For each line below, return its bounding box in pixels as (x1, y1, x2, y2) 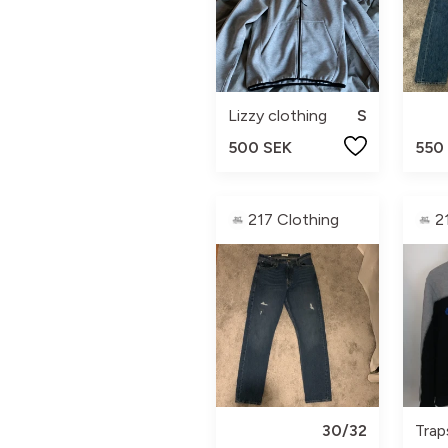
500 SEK (228, 137, 292, 157)
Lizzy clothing (228, 105, 327, 125)
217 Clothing (248, 209, 339, 229)
